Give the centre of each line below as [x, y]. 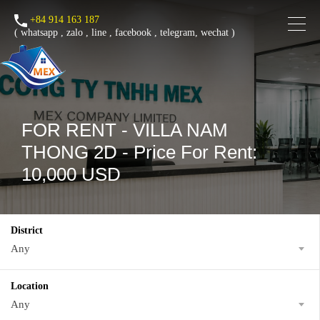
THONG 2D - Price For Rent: [139, 152]
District [27, 230]
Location [30, 286]
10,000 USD [71, 174]
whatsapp [39, 32]
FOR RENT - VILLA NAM [125, 130]
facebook [133, 32]
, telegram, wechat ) [193, 32]
